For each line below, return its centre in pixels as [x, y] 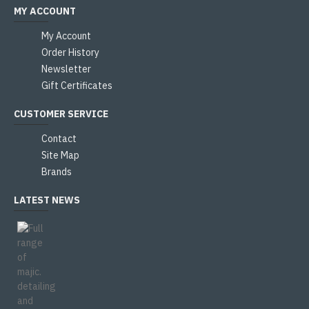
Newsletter [66, 69]
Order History [70, 52]
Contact [59, 138]
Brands [57, 171]
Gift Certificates [77, 85]
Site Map [60, 155]
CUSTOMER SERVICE [61, 113]
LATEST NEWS [47, 200]
